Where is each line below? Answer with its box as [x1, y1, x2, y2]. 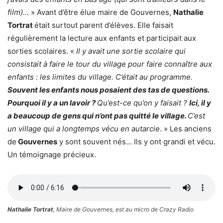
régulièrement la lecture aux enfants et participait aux [7, 33, 196, 43]
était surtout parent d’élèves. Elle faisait [34, 20, 173, 30]
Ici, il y [189, 98, 211, 108]
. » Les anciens [160, 124, 212, 134]
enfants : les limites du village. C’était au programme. [7, 72, 193, 82]
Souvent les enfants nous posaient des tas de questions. [7, 85, 209, 95]
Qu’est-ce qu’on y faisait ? [97, 98, 189, 108]
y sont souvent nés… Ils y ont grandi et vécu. [57, 137, 216, 147]
